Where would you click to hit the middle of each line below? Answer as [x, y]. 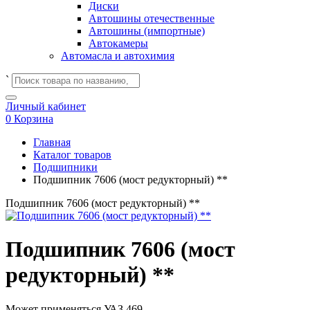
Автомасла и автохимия [118, 56]
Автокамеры [118, 43]
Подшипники [65, 167]
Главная [52, 142]
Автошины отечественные [152, 18]
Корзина [34, 119]
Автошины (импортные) [147, 31]
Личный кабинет [46, 106]
